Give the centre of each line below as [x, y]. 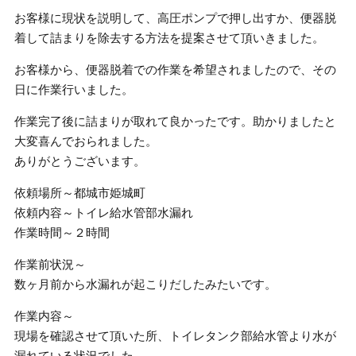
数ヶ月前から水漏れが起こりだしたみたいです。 [146, 284]
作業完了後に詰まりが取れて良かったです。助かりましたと [176, 121]
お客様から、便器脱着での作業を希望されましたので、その [176, 70]
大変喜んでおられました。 [86, 141]
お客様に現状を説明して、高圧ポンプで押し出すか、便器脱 [176, 18]
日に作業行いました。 [74, 89]
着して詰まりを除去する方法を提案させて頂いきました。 [170, 38]
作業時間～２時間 [62, 232]
